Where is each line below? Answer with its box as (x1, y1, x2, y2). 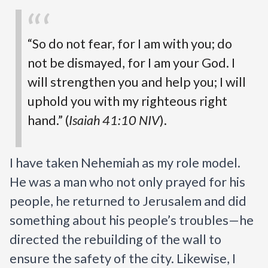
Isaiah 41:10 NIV (69, 112, 160, 129)
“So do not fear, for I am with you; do (28, 36, 232, 52)
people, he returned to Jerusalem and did (10, 193, 246, 209)
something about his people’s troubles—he (10, 212, 254, 229)
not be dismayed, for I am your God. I (28, 55, 235, 71)
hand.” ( (28, 112, 69, 129)
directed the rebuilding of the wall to (10, 232, 221, 248)
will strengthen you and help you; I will (28, 74, 246, 90)
